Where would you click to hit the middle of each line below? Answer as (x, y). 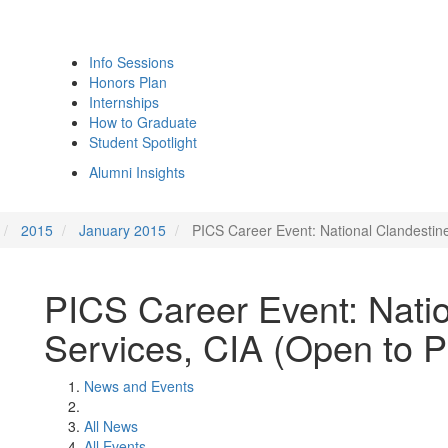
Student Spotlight (143, 142)
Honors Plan (128, 82)
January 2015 (122, 230)
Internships (124, 102)
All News (111, 426)
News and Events (139, 386)
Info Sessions (131, 62)
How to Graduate (143, 122)
